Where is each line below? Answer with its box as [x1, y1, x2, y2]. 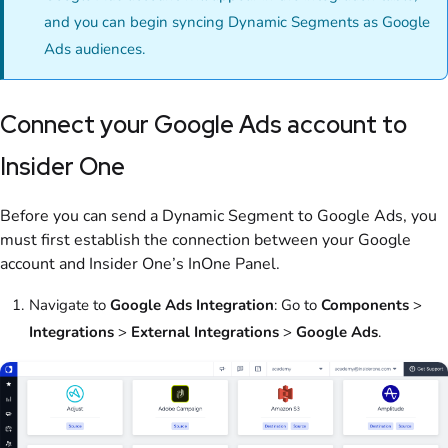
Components [321, 294, 409, 315]
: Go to [274, 294, 321, 315]
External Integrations [131, 321, 279, 342]
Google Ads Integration [110, 294, 274, 315]
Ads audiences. [44, 39, 145, 60]
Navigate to [29, 294, 110, 315]
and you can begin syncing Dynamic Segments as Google [44, 12, 430, 33]
